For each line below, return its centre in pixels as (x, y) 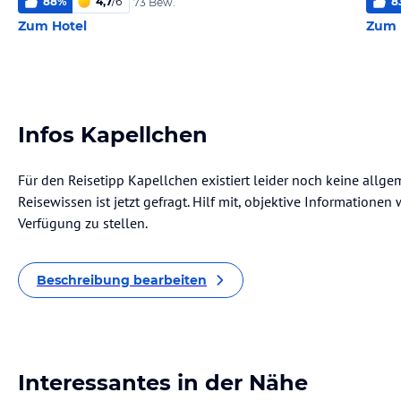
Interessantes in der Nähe (163, 383)
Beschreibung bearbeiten (122, 280)
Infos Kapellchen (113, 135)
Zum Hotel (52, 26)
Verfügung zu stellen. (83, 223)
